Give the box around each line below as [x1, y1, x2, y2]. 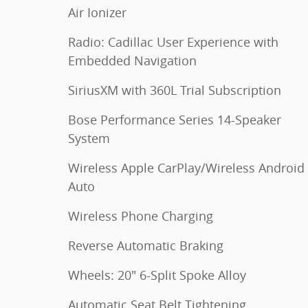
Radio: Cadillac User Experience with [68, 34, 278, 50]
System [68, 130, 110, 146]
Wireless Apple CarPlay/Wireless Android [68, 159, 305, 176]
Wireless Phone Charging [68, 208, 213, 224]
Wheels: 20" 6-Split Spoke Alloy [68, 267, 246, 283]
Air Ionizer [68, 4, 126, 21]
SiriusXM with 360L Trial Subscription [68, 82, 281, 98]
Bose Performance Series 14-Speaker [68, 111, 281, 128]
